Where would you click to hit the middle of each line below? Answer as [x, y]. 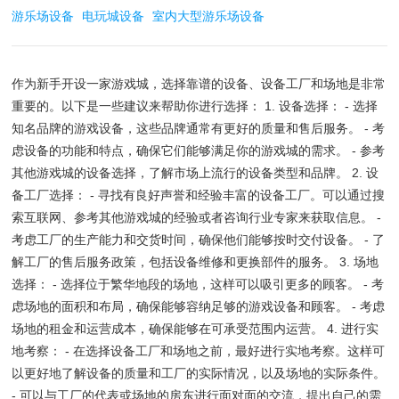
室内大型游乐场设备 [209, 16]
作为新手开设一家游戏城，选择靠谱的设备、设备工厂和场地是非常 [199, 84]
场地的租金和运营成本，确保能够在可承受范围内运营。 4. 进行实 [195, 329]
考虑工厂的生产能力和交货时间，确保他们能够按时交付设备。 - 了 [199, 240]
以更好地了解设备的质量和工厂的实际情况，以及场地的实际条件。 [199, 373]
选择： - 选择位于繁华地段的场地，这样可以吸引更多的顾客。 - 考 [198, 284]
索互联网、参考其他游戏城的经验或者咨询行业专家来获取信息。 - [197, 217]
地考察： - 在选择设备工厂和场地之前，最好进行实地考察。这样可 [199, 351]
